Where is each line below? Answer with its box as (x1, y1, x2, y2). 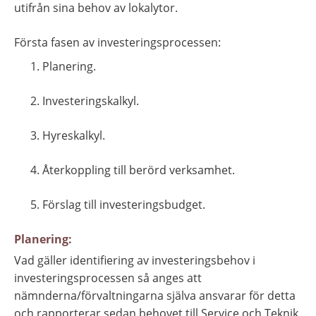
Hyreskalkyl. (42, 127, 105, 143)
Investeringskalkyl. (42, 92, 139, 109)
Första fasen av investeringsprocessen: (14, 34, 221, 50)
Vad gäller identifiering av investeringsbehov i (14, 252, 255, 268)
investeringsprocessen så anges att (14, 269, 202, 286)
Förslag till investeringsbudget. (42, 196, 205, 212)
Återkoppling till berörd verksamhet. (42, 162, 235, 178)
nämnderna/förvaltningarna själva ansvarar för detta (14, 287, 296, 303)
